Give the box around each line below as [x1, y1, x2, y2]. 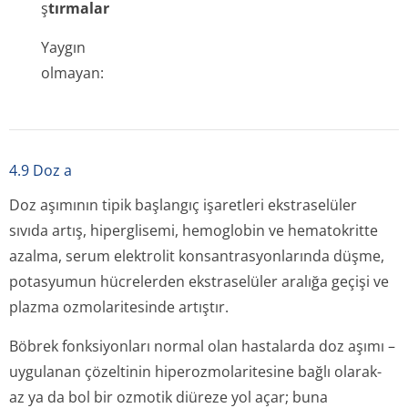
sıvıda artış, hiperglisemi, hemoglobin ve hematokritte [9, 220, 378, 240]
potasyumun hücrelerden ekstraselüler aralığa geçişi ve [9, 271, 389, 291]
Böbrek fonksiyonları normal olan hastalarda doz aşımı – [9, 336, 395, 356]
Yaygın [41, 37, 86, 57]
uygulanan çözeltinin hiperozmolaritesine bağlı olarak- [9, 362, 382, 382]
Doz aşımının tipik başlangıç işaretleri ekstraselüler [9, 195, 357, 215]
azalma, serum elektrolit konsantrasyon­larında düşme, [9, 246, 384, 266]
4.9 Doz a [9, 160, 72, 180]
